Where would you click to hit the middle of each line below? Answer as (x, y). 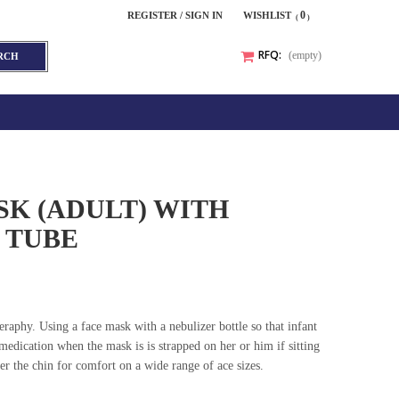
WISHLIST (267, 15)
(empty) (305, 55)
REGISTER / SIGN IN (175, 15)
